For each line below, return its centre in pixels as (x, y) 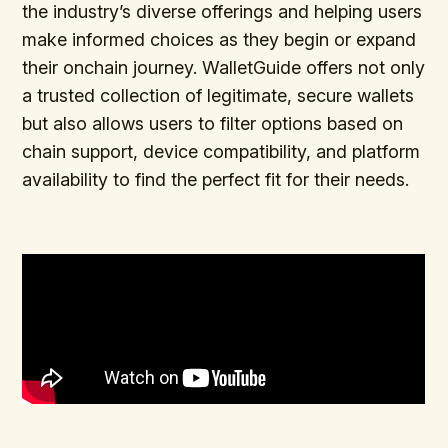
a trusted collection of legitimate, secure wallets (218, 95)
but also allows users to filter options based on (213, 123)
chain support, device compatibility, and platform (221, 151)
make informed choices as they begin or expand (219, 39)
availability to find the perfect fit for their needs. (216, 179)
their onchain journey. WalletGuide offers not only (224, 67)
